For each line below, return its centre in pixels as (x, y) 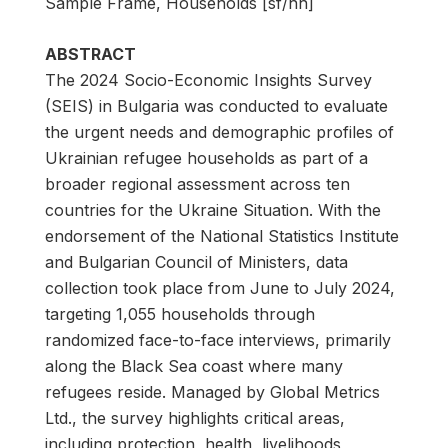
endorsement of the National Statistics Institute (222, 235)
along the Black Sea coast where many (194, 365)
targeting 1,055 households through (180, 313)
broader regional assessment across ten (197, 183)
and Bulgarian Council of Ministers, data (196, 261)
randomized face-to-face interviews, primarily (218, 339)
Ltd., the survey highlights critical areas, (195, 417)
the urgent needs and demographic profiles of (219, 131)
